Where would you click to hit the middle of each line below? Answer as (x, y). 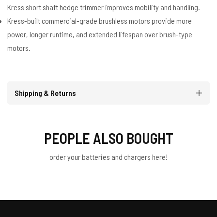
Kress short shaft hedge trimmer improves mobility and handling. (104, 7)
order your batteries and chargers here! (108, 157)
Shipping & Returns (45, 93)
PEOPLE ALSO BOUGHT (108, 138)
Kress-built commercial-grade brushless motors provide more (100, 21)
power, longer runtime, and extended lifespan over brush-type (100, 34)
